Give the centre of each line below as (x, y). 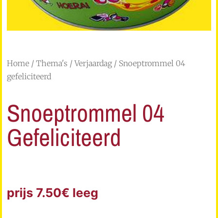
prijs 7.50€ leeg (53, 193)
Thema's (52, 63)
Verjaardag (93, 63)
